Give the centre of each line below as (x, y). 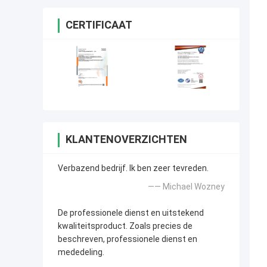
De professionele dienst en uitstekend (131, 213)
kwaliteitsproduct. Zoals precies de (125, 226)
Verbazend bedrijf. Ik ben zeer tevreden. (133, 168)
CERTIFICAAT (99, 25)
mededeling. (81, 252)
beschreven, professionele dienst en (128, 239)
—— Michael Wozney (186, 187)
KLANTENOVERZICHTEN (126, 139)
